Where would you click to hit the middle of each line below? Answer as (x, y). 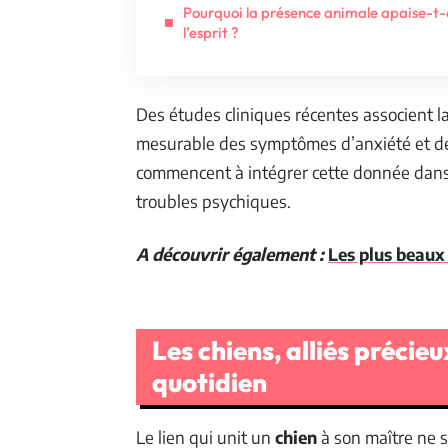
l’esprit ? (211, 32)
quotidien (209, 382)
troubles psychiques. (213, 200)
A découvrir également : (230, 253)
